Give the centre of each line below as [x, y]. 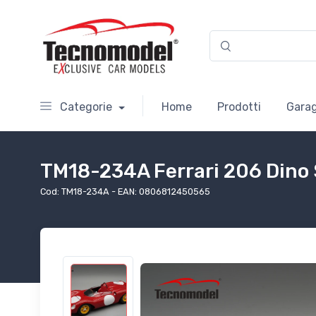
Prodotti [239, 107]
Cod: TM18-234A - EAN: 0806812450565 [125, 192]
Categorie [86, 107]
